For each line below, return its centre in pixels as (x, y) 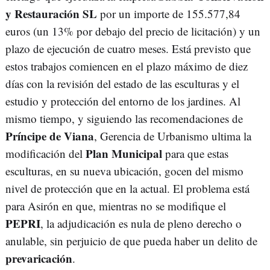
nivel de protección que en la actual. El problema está (127, 189)
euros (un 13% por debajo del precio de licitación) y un (133, 31)
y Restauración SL (51, 14)
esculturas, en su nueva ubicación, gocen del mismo (124, 171)
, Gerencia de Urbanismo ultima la (173, 136)
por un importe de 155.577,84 (169, 14)
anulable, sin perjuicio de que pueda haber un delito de (131, 241)
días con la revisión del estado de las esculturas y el (122, 84)
